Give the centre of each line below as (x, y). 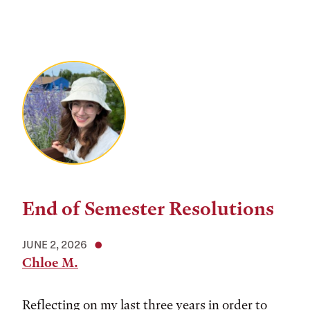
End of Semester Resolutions (148, 209)
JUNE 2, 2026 (55, 244)
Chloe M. (50, 263)
